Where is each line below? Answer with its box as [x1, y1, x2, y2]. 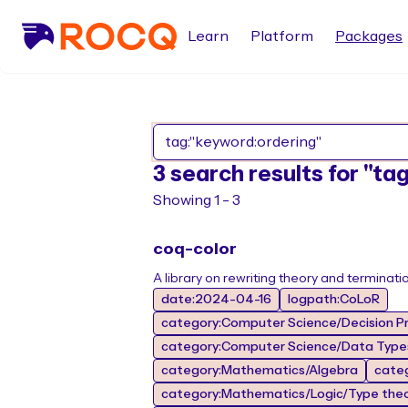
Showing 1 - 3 [153, 193, 240, 208]
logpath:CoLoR [288, 293, 380, 306]
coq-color [153, 240, 237, 258]
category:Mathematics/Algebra [161, 364, 358, 377]
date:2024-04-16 [161, 293, 271, 306]
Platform [250, 29, 313, 44]
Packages [335, 29, 403, 44]
